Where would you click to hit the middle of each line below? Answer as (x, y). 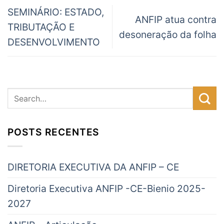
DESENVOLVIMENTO (54, 42)
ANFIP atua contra (176, 19)
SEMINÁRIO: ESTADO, (56, 12)
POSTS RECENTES (53, 132)
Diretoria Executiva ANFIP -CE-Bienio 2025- (106, 189)
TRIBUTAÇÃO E (41, 27)
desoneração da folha (168, 34)
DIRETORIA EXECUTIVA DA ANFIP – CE (93, 167)
